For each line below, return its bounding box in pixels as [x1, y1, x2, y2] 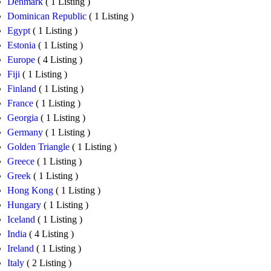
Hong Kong [7, 185, 56, 196]
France [7, 98, 36, 109]
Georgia [7, 113, 41, 123]
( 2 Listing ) [27, 258, 71, 269]
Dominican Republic [7, 11, 89, 22]
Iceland [7, 214, 38, 225]
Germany [7, 127, 45, 138]
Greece [7, 156, 37, 167]
